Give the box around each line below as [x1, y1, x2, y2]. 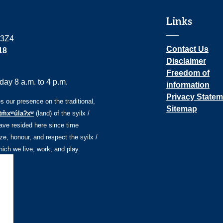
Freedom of [166, 69, 210, 77]
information [166, 81, 210, 89]
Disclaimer [166, 57, 206, 65]
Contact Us [166, 45, 209, 53]
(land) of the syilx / [34, 110, 90, 117]
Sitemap [166, 105, 197, 113]
